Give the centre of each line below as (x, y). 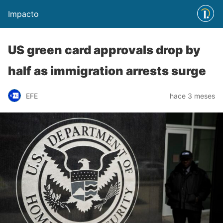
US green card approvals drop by (104, 50)
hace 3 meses (192, 96)
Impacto (23, 14)
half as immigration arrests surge (107, 71)
